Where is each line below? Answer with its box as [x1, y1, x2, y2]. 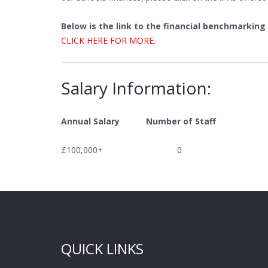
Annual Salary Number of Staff [61, 115, 216, 127]
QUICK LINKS [61, 239, 144, 258]
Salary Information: [61, 77, 211, 99]
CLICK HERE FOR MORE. [61, 35, 156, 46]
